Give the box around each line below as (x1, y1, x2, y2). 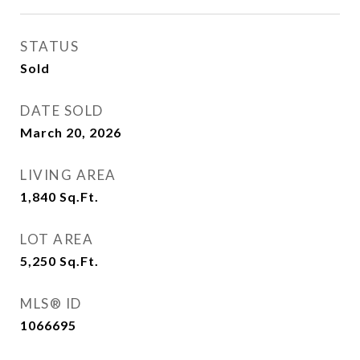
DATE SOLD (20, 102, 104, 119)
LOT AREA (20, 231, 93, 247)
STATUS (20, 38, 79, 55)
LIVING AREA (20, 166, 117, 183)
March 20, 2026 (20, 125, 121, 140)
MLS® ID (20, 295, 82, 312)
